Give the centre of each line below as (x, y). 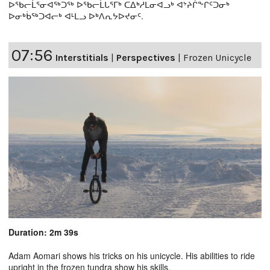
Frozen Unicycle (217, 57)
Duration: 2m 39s (43, 232)
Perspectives (146, 57)
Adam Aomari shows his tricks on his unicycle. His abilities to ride (132, 256)
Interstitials (82, 57)
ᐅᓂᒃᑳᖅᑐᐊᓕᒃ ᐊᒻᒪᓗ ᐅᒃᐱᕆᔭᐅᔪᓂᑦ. (76, 15)
